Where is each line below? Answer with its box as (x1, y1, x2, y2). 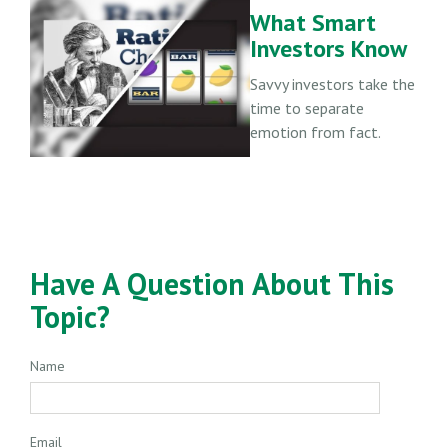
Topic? (30, 296, 110, 336)
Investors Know (250, 32, 407, 64)
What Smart (250, 6, 376, 38)
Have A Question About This (30, 263, 394, 303)
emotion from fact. (250, 121, 381, 142)
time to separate (250, 97, 364, 118)
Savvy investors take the (250, 73, 415, 94)
